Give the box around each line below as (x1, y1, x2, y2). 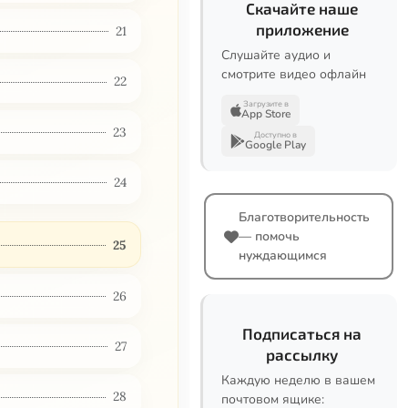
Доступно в (254, 129, 297, 140)
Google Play (245, 138, 306, 152)
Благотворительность (239, 209, 370, 226)
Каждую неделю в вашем (221, 372, 375, 389)
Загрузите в (243, 98, 289, 109)
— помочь (239, 228, 300, 245)
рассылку (266, 345, 338, 363)
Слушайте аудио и (221, 46, 331, 64)
